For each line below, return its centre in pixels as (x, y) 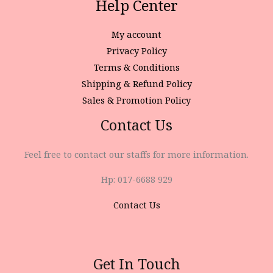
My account (136, 34)
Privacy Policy (136, 51)
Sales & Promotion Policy (136, 100)
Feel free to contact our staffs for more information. (136, 154)
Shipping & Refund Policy (136, 84)
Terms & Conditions (136, 67)
